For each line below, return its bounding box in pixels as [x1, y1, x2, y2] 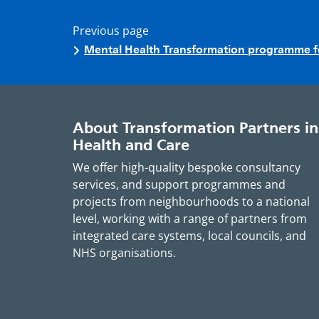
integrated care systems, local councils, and [73, 228, 306, 244]
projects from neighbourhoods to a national [73, 194, 310, 210]
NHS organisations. [73, 245, 176, 261]
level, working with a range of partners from [73, 211, 307, 227]
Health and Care [73, 135, 189, 155]
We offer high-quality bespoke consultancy [73, 159, 300, 176]
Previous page [73, 22, 149, 38]
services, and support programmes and [73, 177, 286, 193]
